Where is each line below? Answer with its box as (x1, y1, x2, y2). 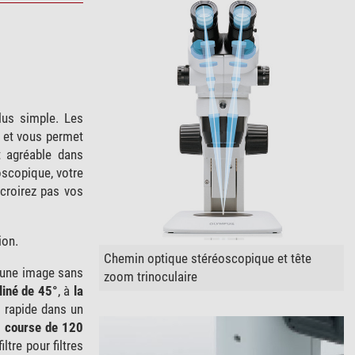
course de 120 (4, 319, 83, 335)
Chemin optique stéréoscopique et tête (103, 250, 311, 266)
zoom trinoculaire (103, 268, 197, 284)
